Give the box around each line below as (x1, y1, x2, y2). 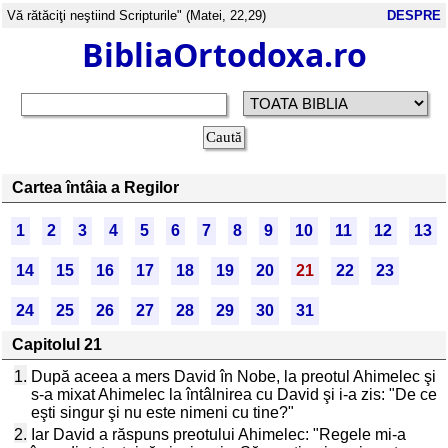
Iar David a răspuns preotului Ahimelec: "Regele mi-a (31, 426, 406, 443)
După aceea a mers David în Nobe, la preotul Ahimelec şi (31, 368, 436, 385)
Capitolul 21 (12, 336, 102, 353)
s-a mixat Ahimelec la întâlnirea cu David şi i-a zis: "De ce (31, 386, 437, 403)
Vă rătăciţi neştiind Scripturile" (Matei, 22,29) (7, 8, 266, 23)
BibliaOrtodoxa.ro (81, 33, 367, 76)
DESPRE (387, 8, 441, 23)
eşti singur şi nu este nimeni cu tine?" (31, 404, 294, 421)
